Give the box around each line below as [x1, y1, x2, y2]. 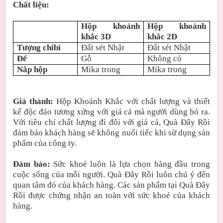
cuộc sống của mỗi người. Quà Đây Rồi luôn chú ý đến [13, 169, 210, 179]
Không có [147, 53, 182, 63]
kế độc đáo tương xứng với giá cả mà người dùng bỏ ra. [13, 107, 210, 116]
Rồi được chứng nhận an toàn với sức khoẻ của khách [13, 190, 210, 200]
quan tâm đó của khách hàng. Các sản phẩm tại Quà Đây [13, 180, 210, 190]
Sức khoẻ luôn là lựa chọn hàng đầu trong [53, 159, 211, 169]
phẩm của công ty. [13, 138, 77, 148]
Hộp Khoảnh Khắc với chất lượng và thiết [56, 96, 211, 106]
